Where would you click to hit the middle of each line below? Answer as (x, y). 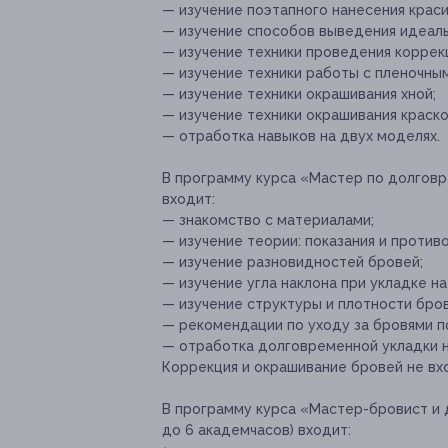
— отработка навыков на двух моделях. (301, 136)
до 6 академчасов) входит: (256, 430)
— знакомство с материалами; (268, 220)
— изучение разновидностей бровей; (292, 262)
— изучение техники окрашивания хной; (299, 94)
